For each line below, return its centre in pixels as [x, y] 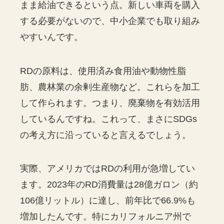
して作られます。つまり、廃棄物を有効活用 [110, 103]
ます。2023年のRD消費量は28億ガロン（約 [109, 185]
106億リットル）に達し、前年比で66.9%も [108, 201]
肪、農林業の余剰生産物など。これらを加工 [110, 87]
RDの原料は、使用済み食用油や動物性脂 [103, 71]
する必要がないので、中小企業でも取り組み [110, 21]
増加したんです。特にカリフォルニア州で [106, 217]
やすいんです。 [52, 37]
